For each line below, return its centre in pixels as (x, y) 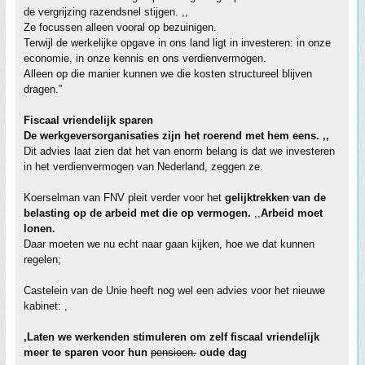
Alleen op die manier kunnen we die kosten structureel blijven (168, 73)
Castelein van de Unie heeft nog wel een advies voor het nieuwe (174, 290)
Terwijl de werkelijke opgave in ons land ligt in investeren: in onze (177, 42)
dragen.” (43, 89)
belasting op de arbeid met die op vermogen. (139, 213)
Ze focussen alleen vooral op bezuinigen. (120, 27)
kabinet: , (46, 306)
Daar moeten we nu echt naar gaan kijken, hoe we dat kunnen (169, 244)
